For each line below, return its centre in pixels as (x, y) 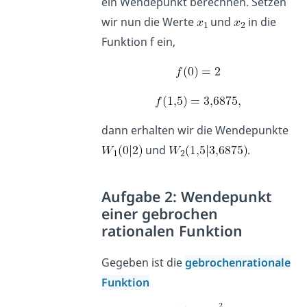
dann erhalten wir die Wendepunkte (195, 130)
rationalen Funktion (172, 230)
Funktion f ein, (139, 41)
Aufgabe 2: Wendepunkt (187, 196)
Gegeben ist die (144, 262)
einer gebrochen (160, 213)
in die (261, 22)
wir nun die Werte (149, 22)
